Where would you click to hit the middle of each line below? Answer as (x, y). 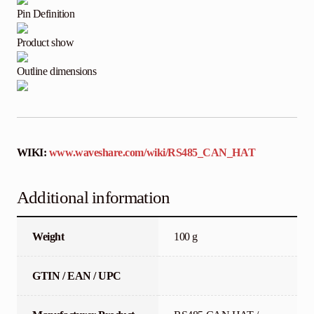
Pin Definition (46, 14)
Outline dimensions (56, 71)
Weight (48, 236)
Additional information (93, 197)
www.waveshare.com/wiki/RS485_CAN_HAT (152, 152)
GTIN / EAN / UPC (77, 275)
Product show (45, 43)
